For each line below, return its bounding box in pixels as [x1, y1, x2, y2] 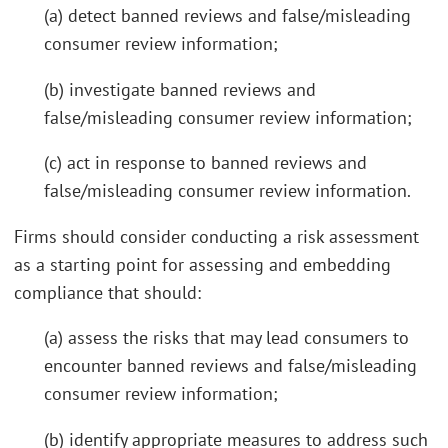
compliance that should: [14, 280, 201, 304]
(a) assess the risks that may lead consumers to [44, 326, 409, 349]
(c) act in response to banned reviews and [44, 151, 367, 174]
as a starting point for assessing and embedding [14, 252, 391, 276]
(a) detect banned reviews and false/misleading [44, 4, 411, 27]
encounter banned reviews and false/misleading [44, 354, 417, 377]
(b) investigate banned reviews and [44, 77, 316, 101]
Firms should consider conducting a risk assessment [14, 224, 419, 248]
